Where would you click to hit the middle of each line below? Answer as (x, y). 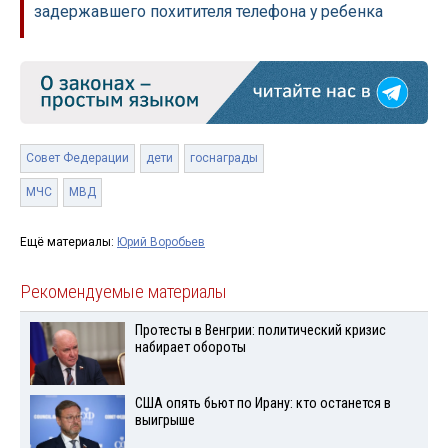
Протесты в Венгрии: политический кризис (260, 330)
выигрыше (164, 420)
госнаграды (224, 157)
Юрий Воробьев (161, 241)
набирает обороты (190, 347)
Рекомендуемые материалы (123, 291)
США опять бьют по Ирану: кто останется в (262, 403)
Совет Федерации (77, 157)
